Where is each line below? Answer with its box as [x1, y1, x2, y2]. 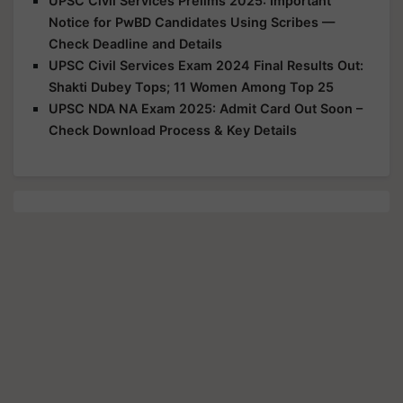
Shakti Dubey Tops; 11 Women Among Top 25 [49, 79, 334, 94]
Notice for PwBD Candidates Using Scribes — [49, 14, 335, 30]
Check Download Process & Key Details [49, 122, 297, 138]
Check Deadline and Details [49, 36, 222, 51]
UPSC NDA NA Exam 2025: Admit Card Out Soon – [49, 101, 363, 116]
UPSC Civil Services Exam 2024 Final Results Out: [49, 58, 363, 73]
